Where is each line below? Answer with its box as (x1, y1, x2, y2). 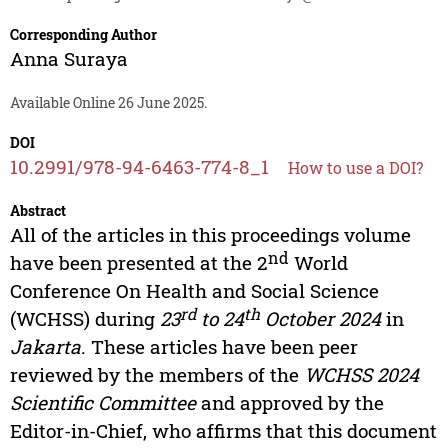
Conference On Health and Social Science (9, 278, 379, 304)
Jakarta (9, 334, 81, 360)
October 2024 (259, 306, 381, 332)
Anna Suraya (9, 46, 128, 72)
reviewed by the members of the (9, 362, 304, 388)
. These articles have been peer (80, 334, 358, 360)
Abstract (9, 201, 66, 221)
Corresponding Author (9, 25, 157, 45)
